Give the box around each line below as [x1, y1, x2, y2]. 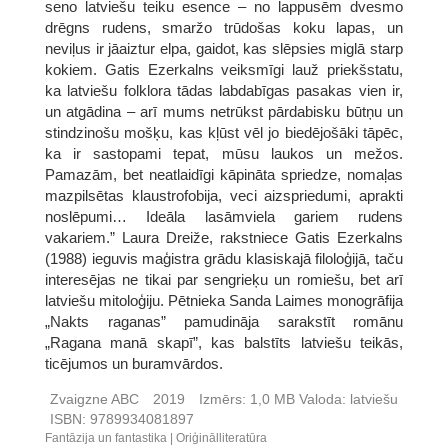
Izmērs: [199, 390, 246, 407]
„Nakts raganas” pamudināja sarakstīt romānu [45, 312, 403, 330]
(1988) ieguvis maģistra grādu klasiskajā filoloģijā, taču [45, 249, 403, 267]
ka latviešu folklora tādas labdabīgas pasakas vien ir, [45, 81, 403, 99]
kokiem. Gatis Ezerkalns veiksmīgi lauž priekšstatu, [45, 60, 403, 78]
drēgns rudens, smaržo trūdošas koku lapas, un [45, 18, 403, 36]
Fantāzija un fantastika [45, 430, 167, 445]
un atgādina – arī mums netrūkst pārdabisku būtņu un [45, 102, 403, 120]
